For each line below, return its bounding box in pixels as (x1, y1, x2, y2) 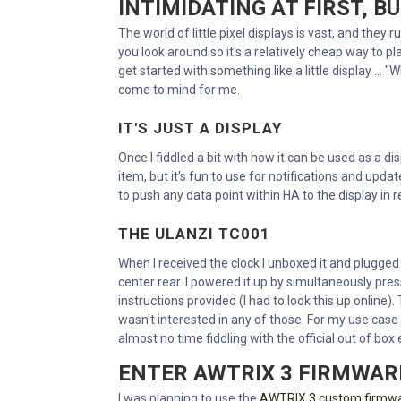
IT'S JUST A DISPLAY (118, 118, 282, 137)
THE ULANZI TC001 (118, 224, 270, 243)
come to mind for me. (118, 81, 240, 97)
